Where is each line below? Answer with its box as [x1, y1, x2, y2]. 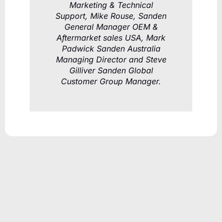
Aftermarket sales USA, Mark [56, 33, 166, 43]
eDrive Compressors [15, 206, 80, 215]
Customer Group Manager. [61, 76, 161, 87]
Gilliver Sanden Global [69, 65, 153, 76]
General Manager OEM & [64, 22, 158, 32]
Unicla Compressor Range [15, 178, 99, 187]
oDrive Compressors [15, 192, 80, 201]
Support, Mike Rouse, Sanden [55, 11, 166, 21]
